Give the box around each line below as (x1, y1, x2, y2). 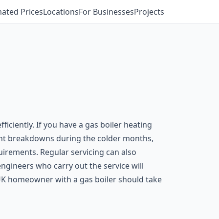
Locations (43, 6, 79, 17)
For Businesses (79, 6, 134, 17)
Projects (134, 6, 164, 17)
